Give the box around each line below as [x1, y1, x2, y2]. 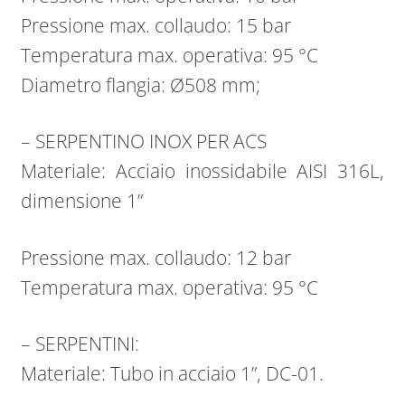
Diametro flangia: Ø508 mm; [20, 71, 260, 98]
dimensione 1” [20, 188, 143, 214]
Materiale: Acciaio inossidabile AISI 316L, [20, 158, 385, 184]
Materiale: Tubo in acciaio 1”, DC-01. [20, 361, 324, 387]
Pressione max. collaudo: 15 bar [20, 12, 291, 38]
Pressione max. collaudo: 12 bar [20, 244, 291, 270]
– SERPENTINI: [20, 331, 139, 357]
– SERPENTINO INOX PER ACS [20, 128, 267, 155]
